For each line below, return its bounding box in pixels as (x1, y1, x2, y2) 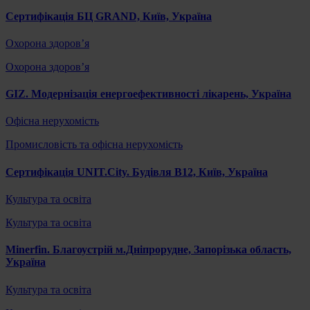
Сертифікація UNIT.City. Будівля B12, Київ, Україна (6, 165, 268, 178)
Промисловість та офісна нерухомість (6, 138, 183, 151)
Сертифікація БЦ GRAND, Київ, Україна (6, 10, 212, 22)
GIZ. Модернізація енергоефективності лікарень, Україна (6, 88, 291, 100)
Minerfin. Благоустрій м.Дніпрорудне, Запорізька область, (6, 244, 291, 256)
